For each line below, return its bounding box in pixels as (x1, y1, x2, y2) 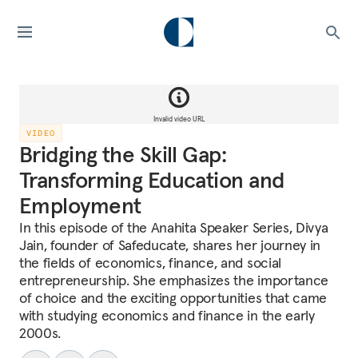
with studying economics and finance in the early (19, 306, 315, 324)
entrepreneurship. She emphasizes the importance (19, 271, 328, 289)
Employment (19, 192, 141, 220)
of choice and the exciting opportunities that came (19, 288, 327, 307)
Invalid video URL (153, 114, 205, 123)
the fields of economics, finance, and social (19, 253, 281, 272)
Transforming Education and (19, 166, 284, 194)
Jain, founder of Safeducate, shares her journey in (19, 236, 320, 254)
